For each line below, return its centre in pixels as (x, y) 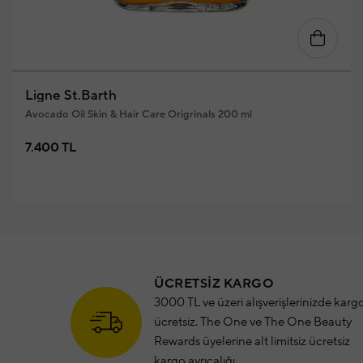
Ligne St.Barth (71, 96)
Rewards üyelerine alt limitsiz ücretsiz (252, 342)
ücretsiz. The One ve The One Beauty (253, 322)
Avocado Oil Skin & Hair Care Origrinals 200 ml (139, 114)
